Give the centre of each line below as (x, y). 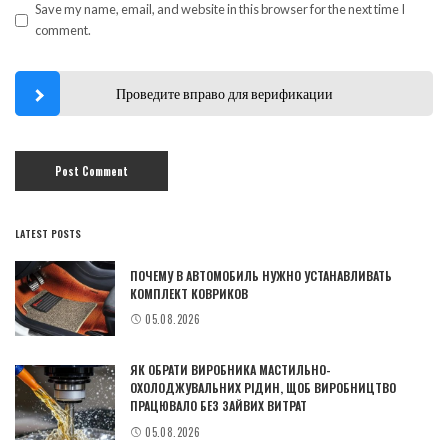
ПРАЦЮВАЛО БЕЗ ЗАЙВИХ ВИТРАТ (218, 406)
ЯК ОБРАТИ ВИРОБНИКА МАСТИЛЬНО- (230, 370)
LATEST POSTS (48, 234)
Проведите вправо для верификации (224, 94)
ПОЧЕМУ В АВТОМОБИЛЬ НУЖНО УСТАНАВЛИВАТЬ (261, 275)
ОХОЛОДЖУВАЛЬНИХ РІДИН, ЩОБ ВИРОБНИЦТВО (263, 388)
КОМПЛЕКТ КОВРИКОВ (189, 293)
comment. (63, 30)
